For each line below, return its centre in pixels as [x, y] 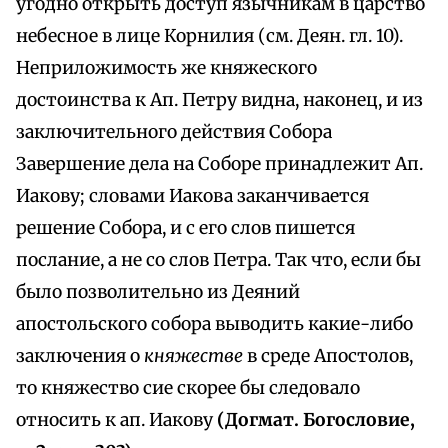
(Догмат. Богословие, [316, 420]
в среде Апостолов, [330, 356]
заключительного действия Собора [174, 132]
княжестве [195, 356]
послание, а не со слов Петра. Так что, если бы [218, 260]
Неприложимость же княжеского [166, 68]
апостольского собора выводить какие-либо [214, 324]
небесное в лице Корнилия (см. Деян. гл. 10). [209, 36]
